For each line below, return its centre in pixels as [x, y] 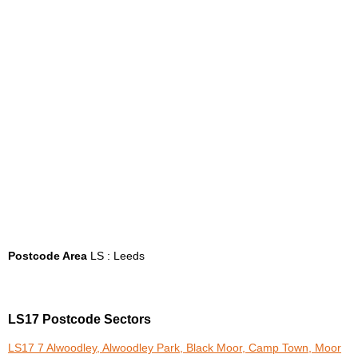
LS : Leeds [116, 256]
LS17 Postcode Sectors [80, 320]
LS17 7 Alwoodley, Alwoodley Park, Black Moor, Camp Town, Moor [175, 348]
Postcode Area [48, 256]
